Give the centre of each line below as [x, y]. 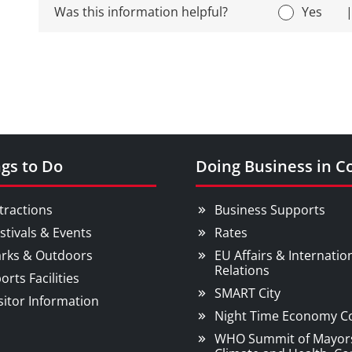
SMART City [247, 293]
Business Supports [270, 210]
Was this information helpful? [141, 12]
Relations [242, 270]
